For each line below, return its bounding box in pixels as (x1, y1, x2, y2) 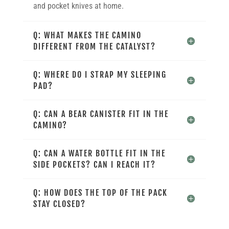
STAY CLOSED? (33, 199, 86, 210)
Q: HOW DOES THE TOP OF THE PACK (33, 188, 168, 198)
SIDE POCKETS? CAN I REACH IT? (33, 159, 156, 170)
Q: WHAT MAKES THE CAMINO (33, 30, 142, 41)
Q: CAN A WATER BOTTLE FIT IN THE (33, 148, 166, 159)
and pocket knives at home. (33, 1, 124, 11)
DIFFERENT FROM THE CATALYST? (33, 41, 156, 52)
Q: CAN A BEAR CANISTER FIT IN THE (33, 109, 169, 120)
